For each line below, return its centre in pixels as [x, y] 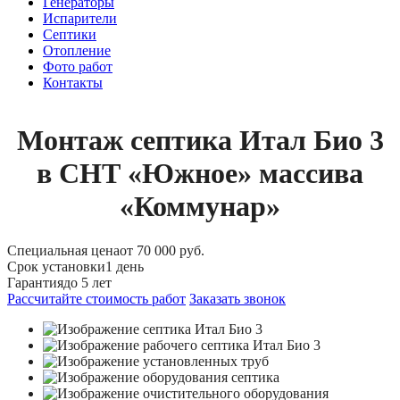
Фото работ [78, 67]
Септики [70, 34]
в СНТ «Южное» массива [200, 174]
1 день [125, 266]
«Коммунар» [200, 207]
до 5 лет [87, 282]
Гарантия [35, 282]
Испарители [80, 18]
